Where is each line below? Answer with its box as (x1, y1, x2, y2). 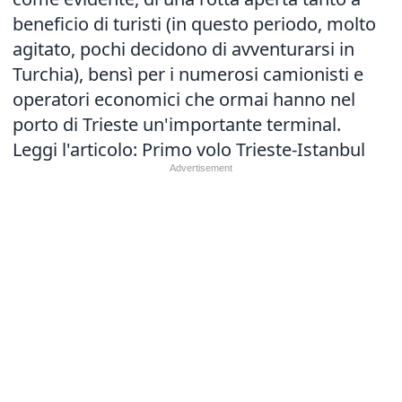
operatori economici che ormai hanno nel (13, 87, 355, 111)
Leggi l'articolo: (13, 137, 142, 162)
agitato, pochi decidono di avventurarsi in (13, 37, 354, 61)
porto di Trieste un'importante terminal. (13, 112, 341, 136)
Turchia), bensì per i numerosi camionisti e (13, 62, 363, 86)
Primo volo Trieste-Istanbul (142, 137, 365, 162)
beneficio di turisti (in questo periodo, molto (13, 12, 376, 36)
